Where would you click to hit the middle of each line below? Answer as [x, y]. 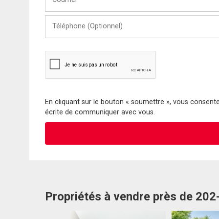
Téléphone [62, 19]
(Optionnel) [64, 28]
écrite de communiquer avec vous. [100, 112]
